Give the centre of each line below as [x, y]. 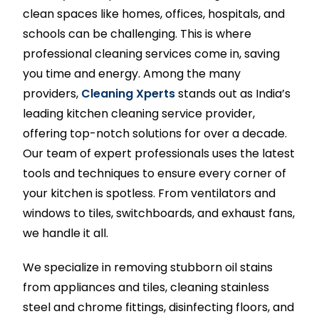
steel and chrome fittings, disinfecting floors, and [159, 307]
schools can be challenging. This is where [137, 34]
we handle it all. [66, 233]
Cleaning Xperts [129, 94]
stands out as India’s [233, 94]
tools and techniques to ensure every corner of [155, 173]
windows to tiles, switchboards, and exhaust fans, [159, 213]
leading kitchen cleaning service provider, [139, 114]
